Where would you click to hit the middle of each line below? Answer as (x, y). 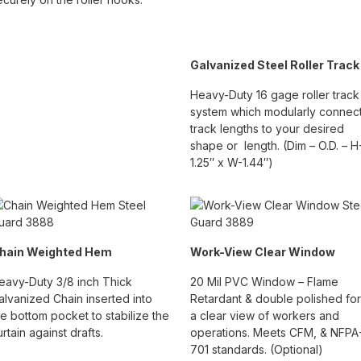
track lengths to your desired (267, 129)
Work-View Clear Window (263, 252)
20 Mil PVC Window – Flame (264, 282)
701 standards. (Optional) (257, 350)
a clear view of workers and (265, 316)
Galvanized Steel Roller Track (275, 65)
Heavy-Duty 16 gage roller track (275, 95)
